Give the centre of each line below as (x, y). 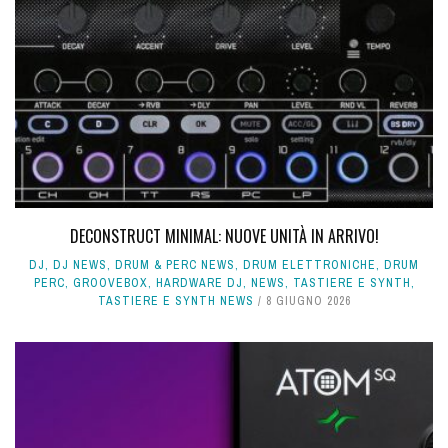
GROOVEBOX (110, 283)
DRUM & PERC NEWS (175, 265)
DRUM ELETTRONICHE (309, 265)
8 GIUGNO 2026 (308, 301)
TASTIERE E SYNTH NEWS (175, 301)
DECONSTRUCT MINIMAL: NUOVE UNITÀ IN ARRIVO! (224, 236)
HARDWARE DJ (199, 283)
